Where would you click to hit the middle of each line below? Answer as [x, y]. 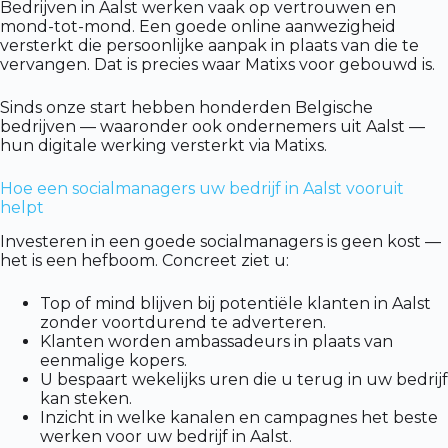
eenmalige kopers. [113, 360]
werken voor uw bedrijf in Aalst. [166, 436]
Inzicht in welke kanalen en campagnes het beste [239, 417]
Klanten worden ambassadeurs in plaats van [216, 341]
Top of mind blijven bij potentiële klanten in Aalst [235, 303]
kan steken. [86, 398]
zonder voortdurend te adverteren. [183, 322]
